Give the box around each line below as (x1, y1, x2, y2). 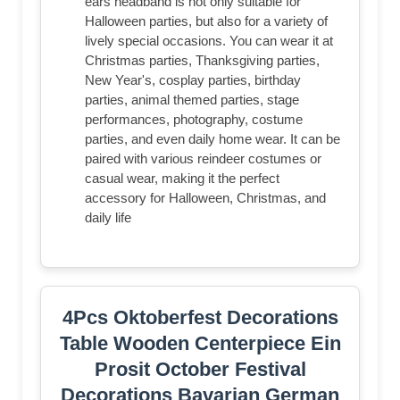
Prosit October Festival (94, 358, 306, 381)
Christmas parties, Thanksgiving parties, (85, 53, 320, 69)
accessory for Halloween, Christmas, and (85, 190, 326, 206)
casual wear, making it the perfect (85, 171, 279, 187)
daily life (85, 210, 131, 226)
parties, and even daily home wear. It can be (85, 131, 340, 147)
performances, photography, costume (85, 112, 303, 128)
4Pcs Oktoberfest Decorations (62, 306, 338, 329)
